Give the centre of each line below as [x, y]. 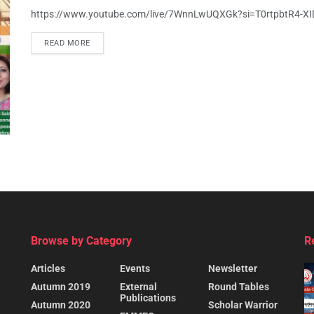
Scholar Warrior [243, 305]
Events [135, 269]
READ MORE [67, 43]
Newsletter [233, 269]
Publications [148, 298]
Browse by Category [81, 241]
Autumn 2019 [61, 287]
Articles [48, 269]
